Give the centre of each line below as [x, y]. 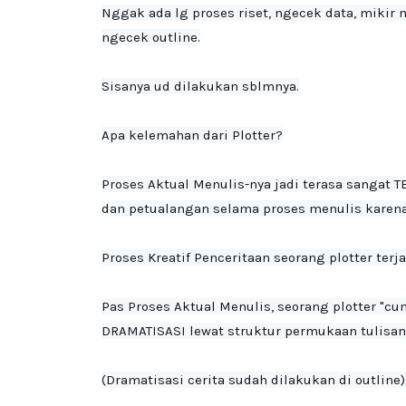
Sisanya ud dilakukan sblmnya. [200, 86]
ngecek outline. [151, 37]
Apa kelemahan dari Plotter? [192, 135]
